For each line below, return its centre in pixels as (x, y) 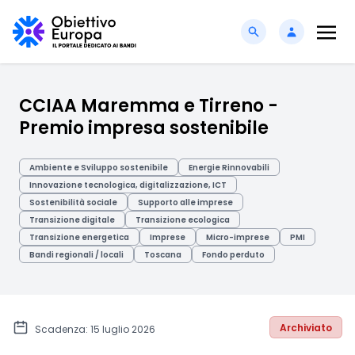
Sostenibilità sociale (73, 202)
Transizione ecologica (183, 220)
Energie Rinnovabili (229, 168)
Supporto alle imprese (185, 202)
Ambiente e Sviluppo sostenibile (99, 168)
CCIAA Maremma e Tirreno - (149, 106)
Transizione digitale (72, 220)
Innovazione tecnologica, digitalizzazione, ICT (128, 185)
